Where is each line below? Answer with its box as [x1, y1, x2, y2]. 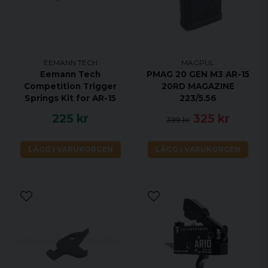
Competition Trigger [24, 81, 117, 92]
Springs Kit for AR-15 [25, 93, 116, 103]
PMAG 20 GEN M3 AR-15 [146, 69, 249, 80]
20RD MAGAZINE [161, 81, 234, 92]
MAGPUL [181, 58, 214, 68]
